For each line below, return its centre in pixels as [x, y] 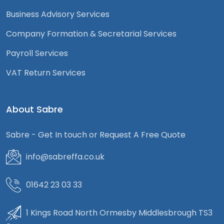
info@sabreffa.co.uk [65, 156]
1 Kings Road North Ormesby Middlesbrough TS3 [119, 212]
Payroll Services [37, 53]
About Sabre [34, 109]
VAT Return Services [46, 73]
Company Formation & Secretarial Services [91, 34]
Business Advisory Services [58, 14]
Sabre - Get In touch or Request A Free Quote [96, 135]
